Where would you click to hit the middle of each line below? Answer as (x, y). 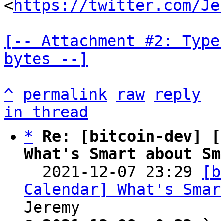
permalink (65, 94)
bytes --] (46, 59)
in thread (46, 112)
